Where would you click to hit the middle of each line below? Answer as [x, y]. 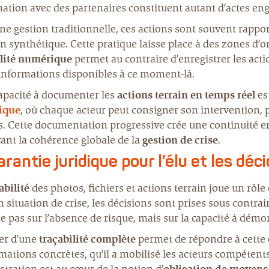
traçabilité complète [87, 239]
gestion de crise [180, 140]
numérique [45, 59]
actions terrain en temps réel [186, 95]
